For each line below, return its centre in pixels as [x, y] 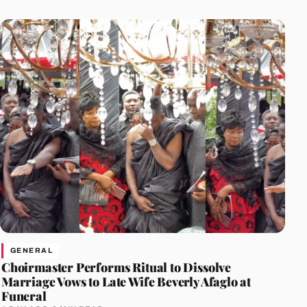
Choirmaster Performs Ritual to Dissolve [116, 267]
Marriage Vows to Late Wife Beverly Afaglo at [126, 281]
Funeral [24, 295]
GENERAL [32, 250]
